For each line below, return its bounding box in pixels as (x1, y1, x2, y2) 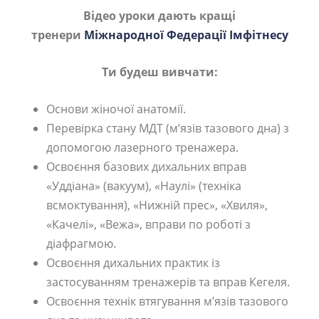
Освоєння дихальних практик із (46, 254, 220, 271)
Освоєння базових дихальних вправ (46, 158, 246, 174)
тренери (31, 26, 84, 43)
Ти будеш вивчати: (101, 63, 218, 80)
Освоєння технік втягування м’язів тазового (46, 293, 288, 309)
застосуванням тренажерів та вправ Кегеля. (46, 273, 290, 290)
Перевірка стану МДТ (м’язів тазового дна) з (46, 120, 289, 136)
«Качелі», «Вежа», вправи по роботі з (46, 216, 251, 232)
